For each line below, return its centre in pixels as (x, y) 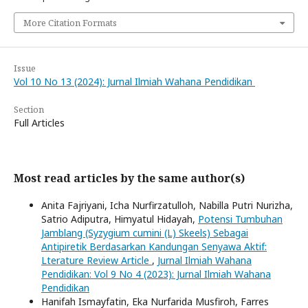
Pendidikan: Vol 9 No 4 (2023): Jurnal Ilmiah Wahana (156, 274)
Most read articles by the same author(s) (129, 178)
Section (29, 109)
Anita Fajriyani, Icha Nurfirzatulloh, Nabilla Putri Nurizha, (167, 205)
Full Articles (39, 122)
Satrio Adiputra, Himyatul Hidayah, (120, 219)
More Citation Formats (70, 22)
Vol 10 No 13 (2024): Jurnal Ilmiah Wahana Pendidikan (134, 81)
